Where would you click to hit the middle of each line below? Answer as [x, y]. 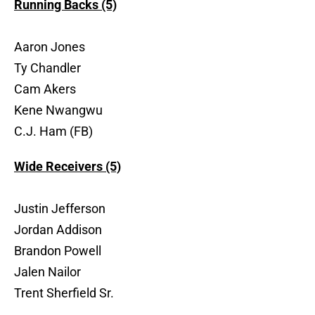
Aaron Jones [50, 47]
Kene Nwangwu [58, 110]
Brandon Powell [58, 251]
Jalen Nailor [47, 272]
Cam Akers [45, 89]
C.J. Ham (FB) [53, 131]
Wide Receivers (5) [67, 167]
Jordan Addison [58, 230]
